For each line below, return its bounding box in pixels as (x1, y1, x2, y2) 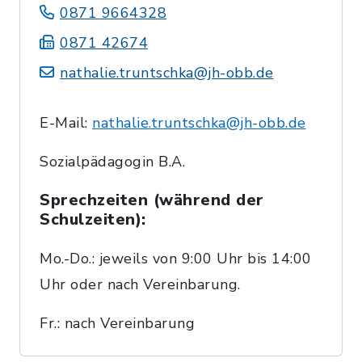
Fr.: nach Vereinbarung (40, 313, 195, 333)
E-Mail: (40, 112, 92, 133)
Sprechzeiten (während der (40, 188, 264, 211)
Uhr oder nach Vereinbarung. (40, 274, 241, 294)
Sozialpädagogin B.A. (40, 151, 185, 171)
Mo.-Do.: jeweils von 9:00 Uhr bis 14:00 (40, 248, 312, 268)
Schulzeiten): (40, 208, 146, 230)
